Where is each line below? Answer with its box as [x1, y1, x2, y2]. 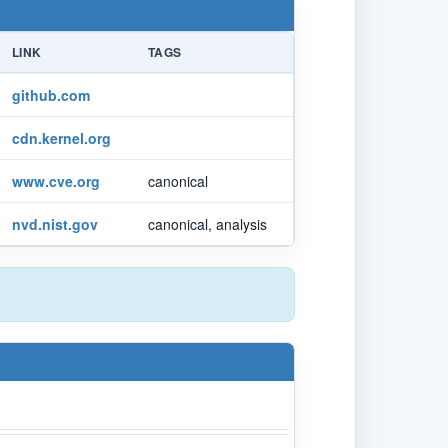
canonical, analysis [148, 213, 267, 234]
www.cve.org [12, 170, 100, 191]
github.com [12, 84, 90, 105]
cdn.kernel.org [12, 127, 111, 148]
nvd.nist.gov [12, 213, 98, 234]
